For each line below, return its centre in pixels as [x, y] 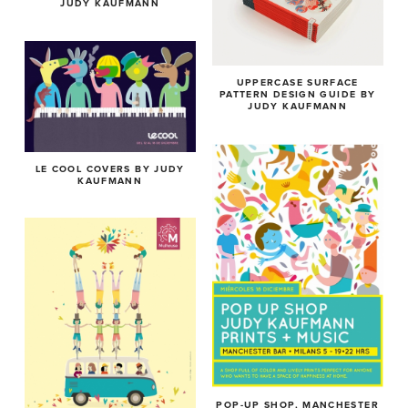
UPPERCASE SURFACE [297, 83]
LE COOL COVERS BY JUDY [110, 168]
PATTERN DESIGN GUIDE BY [297, 95]
